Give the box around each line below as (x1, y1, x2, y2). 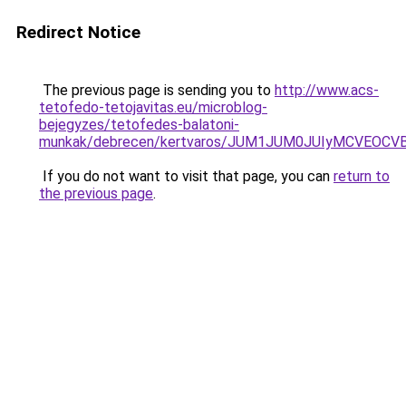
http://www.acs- (275, 82, 379, 99)
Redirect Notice (16, 22, 140, 43)
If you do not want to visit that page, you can (39, 168, 333, 185)
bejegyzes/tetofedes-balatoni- (39, 116, 239, 133)
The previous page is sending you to (39, 82, 275, 99)
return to (333, 168, 390, 185)
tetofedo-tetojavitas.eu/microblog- (39, 99, 267, 116)
